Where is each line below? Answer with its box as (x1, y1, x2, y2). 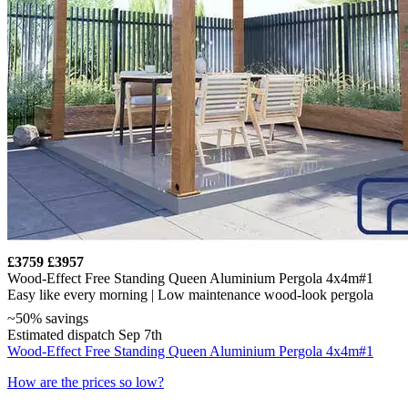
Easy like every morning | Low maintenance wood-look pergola (7, 286, 373, 302)
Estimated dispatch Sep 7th (7, 326, 162, 342)
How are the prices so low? (7, 373, 164, 390)
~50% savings (7, 310, 88, 326)
